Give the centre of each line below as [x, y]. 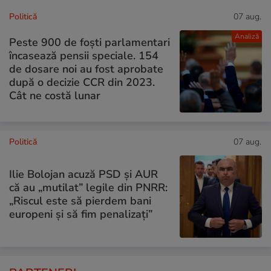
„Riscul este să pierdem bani [80, 201]
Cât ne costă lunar [55, 96]
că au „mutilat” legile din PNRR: [88, 188]
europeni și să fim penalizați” [81, 214]
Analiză [247, 36]
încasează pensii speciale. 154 [84, 56]
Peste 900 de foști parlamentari [90, 43]
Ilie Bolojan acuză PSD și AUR [83, 175]
